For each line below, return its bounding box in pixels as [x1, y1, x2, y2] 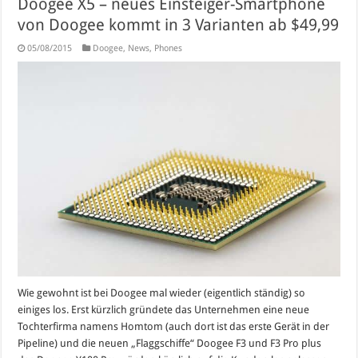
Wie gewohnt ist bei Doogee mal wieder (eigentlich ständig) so [18, 287, 306, 300]
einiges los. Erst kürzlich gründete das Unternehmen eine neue [18, 304, 310, 316]
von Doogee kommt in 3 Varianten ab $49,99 [18, 14, 340, 34]
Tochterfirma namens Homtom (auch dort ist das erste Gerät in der [18, 320, 330, 333]
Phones [154, 42, 183, 54]
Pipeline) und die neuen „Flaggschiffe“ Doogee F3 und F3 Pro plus [18, 337, 322, 350]
